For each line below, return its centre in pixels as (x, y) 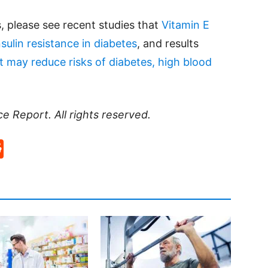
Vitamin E (185, 25)
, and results (168, 43)
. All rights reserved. (100, 115)
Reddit (33, 149)
